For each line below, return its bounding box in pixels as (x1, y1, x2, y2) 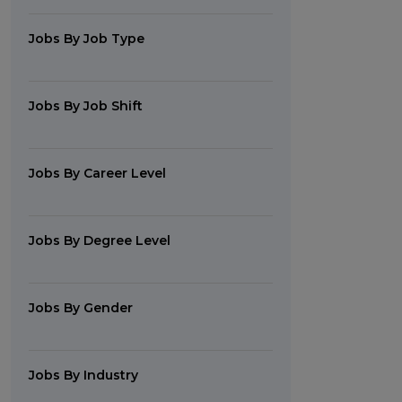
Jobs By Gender (29, 300, 133, 316)
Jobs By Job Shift (29, 98, 143, 114)
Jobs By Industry (29, 367, 138, 383)
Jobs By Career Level (29, 165, 166, 181)
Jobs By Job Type (29, 31, 144, 47)
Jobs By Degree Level (29, 232, 170, 249)
